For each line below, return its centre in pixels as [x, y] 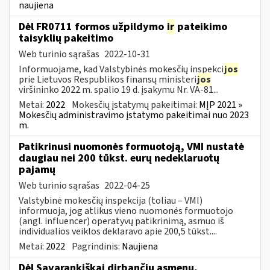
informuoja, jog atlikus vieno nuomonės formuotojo [126, 211]
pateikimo [201, 27]
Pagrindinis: [97, 246]
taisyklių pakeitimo [66, 38]
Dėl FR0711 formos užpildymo [93, 27]
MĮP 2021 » [221, 105]
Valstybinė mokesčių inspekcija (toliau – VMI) [111, 200]
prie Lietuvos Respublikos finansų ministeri [108, 79]
